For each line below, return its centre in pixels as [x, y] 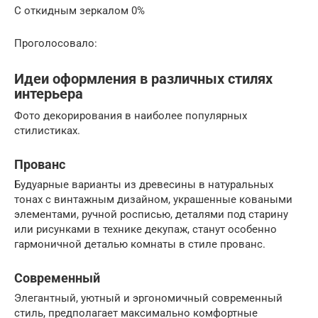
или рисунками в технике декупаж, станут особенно [146, 229]
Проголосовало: [56, 43]
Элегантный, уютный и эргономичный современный [148, 298]
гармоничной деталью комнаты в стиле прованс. [140, 244]
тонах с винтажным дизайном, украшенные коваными [153, 199]
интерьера [49, 94]
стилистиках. [47, 131]
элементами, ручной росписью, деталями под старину [151, 214]
